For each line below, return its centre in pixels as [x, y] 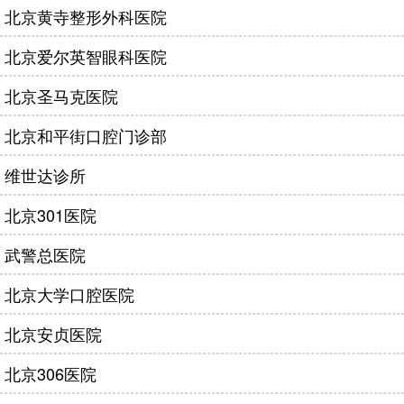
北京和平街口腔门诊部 [86, 135]
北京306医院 [50, 373]
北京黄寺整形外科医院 [86, 16]
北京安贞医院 [53, 334]
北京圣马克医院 [61, 96]
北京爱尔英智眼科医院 [86, 56]
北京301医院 [50, 215]
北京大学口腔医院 [69, 294]
